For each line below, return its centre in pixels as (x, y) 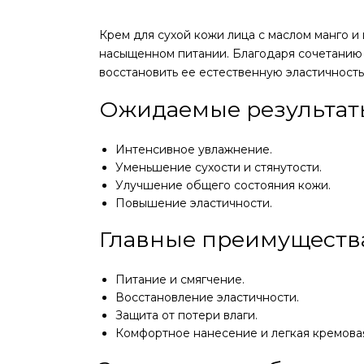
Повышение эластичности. (194, 203)
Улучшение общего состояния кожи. (223, 185)
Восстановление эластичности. (207, 297)
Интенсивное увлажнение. (194, 149)
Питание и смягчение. (180, 279)
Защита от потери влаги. (186, 315)
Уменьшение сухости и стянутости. (219, 167)
